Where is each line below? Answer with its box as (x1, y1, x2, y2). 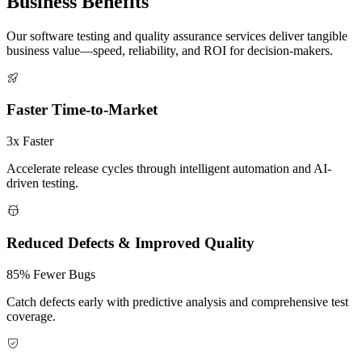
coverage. (6, 309, 56, 323)
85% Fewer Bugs (6, 267, 95, 281)
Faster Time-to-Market (6, 101, 158, 119)
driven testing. (6, 176, 78, 191)
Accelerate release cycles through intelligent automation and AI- (6, 162, 331, 176)
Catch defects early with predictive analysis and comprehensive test (6, 294, 348, 309)
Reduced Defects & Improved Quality (6, 234, 255, 251)
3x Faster (6, 134, 53, 149)
